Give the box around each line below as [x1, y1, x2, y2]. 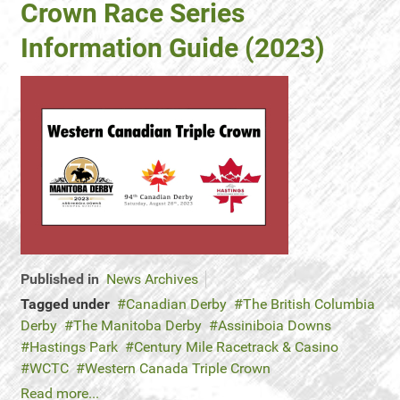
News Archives [106, 271, 198, 287]
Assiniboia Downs [218, 317, 331, 334]
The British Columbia [243, 296, 375, 312]
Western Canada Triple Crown [85, 360, 271, 377]
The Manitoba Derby [73, 317, 202, 334]
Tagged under [21, 296, 110, 312]
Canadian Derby [126, 296, 227, 312]
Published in [21, 271, 99, 287]
